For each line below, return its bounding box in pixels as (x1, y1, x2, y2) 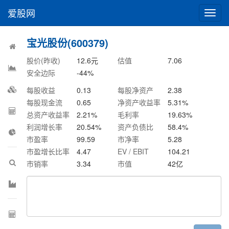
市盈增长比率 (27, 146, 70, 156)
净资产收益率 (118, 97, 161, 107)
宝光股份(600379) (27, 35, 109, 50)
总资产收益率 (27, 109, 70, 120)
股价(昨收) (27, 55, 61, 65)
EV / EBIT (118, 146, 149, 156)
